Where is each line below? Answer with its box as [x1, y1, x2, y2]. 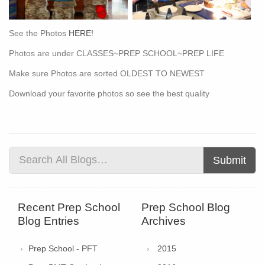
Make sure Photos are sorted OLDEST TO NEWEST [9, 68, 205, 78]
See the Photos [9, 28, 69, 38]
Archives [141, 214, 186, 227]
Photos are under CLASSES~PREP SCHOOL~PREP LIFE [9, 48, 224, 58]
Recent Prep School [18, 201, 120, 214]
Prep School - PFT [28, 243, 98, 253]
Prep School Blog [141, 201, 230, 214]
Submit [213, 154, 246, 166]
